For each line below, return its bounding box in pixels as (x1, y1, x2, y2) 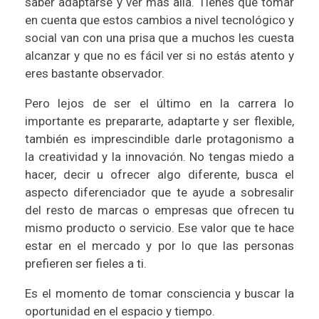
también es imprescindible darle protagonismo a (25, 131, 294, 146)
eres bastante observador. (25, 66, 164, 80)
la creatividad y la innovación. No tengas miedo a (25, 149, 294, 164)
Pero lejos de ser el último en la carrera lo (25, 95, 294, 110)
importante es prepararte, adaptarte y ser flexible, (25, 113, 294, 128)
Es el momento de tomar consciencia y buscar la (25, 286, 294, 300)
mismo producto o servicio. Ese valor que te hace (25, 220, 294, 235)
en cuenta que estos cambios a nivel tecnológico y (25, 12, 294, 27)
